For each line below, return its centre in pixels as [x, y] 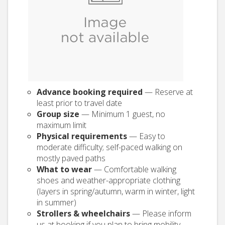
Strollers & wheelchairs [83, 213]
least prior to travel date [79, 103]
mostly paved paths [71, 158]
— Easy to [146, 136]
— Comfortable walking [134, 169]
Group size [58, 114]
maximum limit [62, 125]
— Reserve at [168, 92]
